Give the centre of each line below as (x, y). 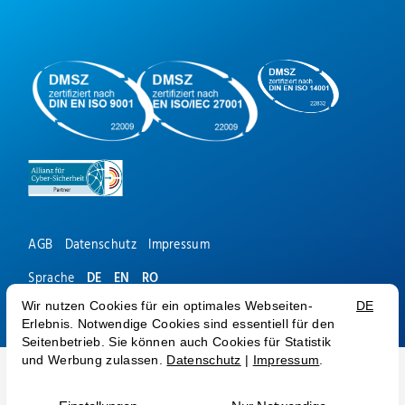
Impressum (179, 245)
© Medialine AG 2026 (88, 311)
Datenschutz (100, 245)
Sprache (52, 278)
